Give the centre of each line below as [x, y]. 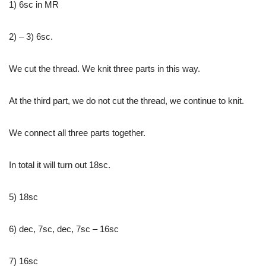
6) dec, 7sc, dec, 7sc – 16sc [64, 229]
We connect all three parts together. [77, 133]
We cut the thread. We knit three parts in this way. [104, 69]
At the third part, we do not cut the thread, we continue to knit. [126, 101]
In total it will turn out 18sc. [60, 165]
